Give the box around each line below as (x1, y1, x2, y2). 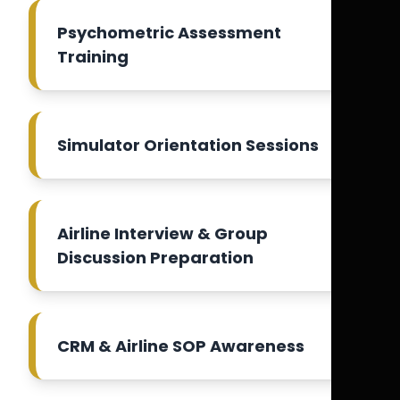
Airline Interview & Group (57, 222, 268, 245)
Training (57, 46, 129, 68)
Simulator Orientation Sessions (57, 134, 319, 156)
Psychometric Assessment (57, 21, 281, 44)
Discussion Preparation (57, 246, 254, 269)
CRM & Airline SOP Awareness (57, 335, 304, 357)
